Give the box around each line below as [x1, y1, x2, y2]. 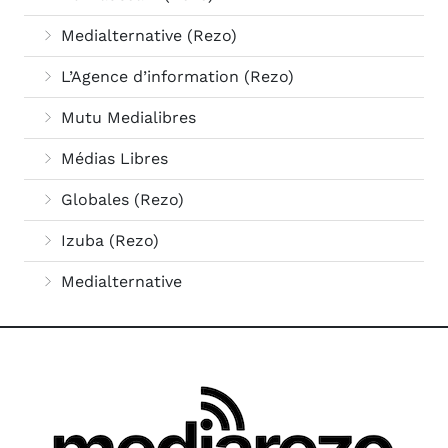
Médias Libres [56, 149, 168, 169]
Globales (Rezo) [56, 190, 184, 210]
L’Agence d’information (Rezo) [56, 67, 294, 87]
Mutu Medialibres [56, 108, 196, 128]
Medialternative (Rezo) [56, 26, 237, 46]
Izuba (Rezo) [56, 231, 159, 251]
